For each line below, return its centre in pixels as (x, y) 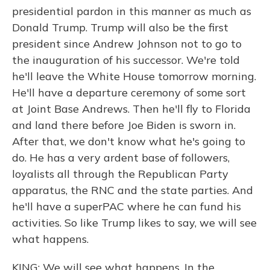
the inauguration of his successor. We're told (126, 60)
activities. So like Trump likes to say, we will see (134, 223)
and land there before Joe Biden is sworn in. (124, 125)
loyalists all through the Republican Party (120, 174)
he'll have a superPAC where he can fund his (127, 206)
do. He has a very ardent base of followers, (121, 158)
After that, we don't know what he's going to (129, 141)
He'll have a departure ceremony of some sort (129, 93)
